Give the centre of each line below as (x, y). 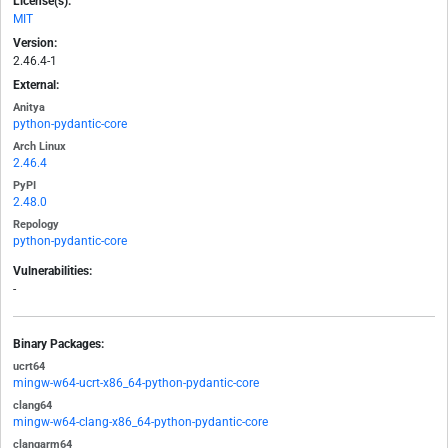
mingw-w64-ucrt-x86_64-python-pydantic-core (136, 383)
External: (36, 85)
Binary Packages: (58, 344)
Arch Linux (39, 147)
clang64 (32, 406)
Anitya (29, 108)
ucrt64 (29, 367)
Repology (36, 225)
